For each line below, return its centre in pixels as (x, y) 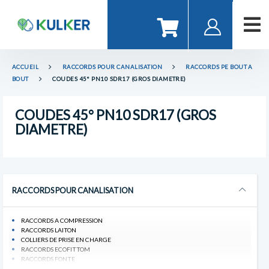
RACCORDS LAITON (49, 230)
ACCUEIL (26, 67)
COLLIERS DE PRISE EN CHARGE (66, 239)
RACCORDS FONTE (48, 258)
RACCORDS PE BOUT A (219, 67)
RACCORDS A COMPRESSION (62, 220)
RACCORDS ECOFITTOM (56, 249)
